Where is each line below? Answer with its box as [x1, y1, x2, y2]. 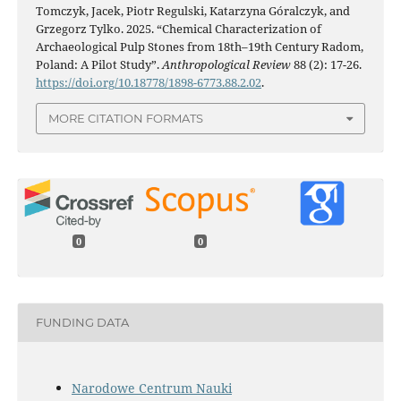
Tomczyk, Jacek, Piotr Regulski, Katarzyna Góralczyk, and [35, 3, 350, 20]
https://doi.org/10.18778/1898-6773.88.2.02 [35, 74, 261, 91]
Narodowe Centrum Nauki [71, 379, 232, 397]
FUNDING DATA [35, 315, 129, 330]
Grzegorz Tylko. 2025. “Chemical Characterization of [35, 21, 321, 38]
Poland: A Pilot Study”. [35, 56, 162, 73]
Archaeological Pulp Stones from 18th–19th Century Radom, [35, 38, 363, 55]
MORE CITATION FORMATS [48, 111, 203, 126]
